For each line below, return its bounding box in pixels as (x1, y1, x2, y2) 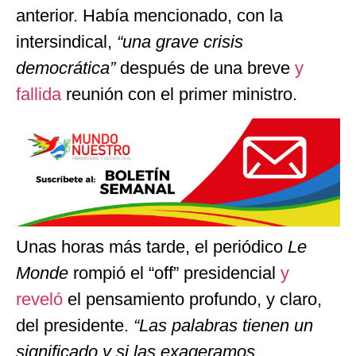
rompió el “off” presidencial (73, 263, 281, 284)
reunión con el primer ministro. (66, 83, 297, 104)
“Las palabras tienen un (129, 315, 313, 336)
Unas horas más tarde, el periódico (16, 237, 288, 257)
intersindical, (16, 31, 117, 52)
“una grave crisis (117, 31, 243, 52)
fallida (16, 83, 66, 104)
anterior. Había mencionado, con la (16, 5, 283, 25)
